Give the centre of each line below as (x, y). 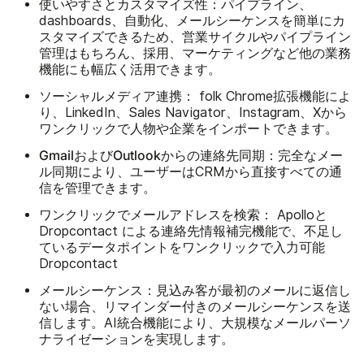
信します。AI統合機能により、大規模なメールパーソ (195, 323)
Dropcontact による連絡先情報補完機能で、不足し (191, 231)
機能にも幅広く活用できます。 (130, 69)
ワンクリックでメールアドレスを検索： (156, 214)
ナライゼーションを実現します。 (136, 339)
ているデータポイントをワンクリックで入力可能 (182, 247)
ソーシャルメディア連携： (117, 95)
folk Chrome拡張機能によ (273, 96)
